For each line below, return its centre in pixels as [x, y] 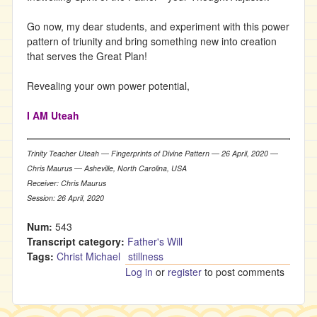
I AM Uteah [53, 115]
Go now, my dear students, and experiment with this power [158, 26]
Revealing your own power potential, [108, 86]
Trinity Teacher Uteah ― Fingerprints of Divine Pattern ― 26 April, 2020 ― [152, 153]
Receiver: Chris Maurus [67, 183]
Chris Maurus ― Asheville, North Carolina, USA [107, 168]
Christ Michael [88, 256]
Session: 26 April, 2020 [65, 198]
